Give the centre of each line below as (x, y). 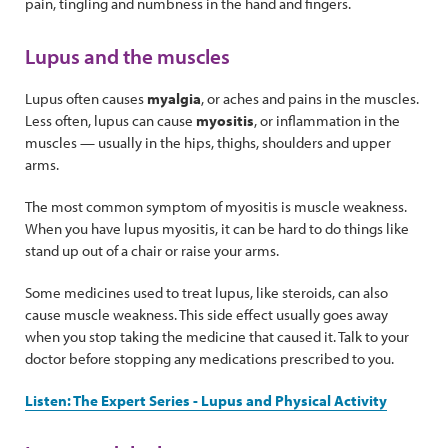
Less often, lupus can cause (110, 121)
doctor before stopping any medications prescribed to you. (209, 359)
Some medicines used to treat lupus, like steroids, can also (206, 293)
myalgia (174, 99)
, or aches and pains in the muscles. (310, 99)
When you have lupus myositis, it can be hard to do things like (217, 229)
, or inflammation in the (327, 121)
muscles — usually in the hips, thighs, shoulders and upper (208, 143)
